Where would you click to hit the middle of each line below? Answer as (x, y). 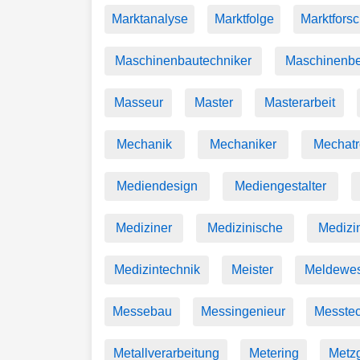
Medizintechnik (157, 270)
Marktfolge (244, 19)
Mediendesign (157, 186)
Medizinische (245, 228)
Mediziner (144, 228)
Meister (252, 270)
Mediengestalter (280, 186)
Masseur (138, 102)
